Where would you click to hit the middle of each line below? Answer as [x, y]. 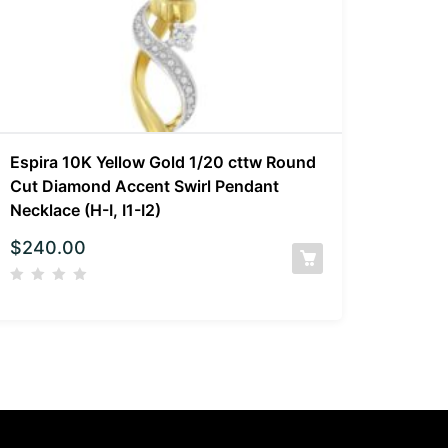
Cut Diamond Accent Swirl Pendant [145, 185]
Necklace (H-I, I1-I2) [86, 209]
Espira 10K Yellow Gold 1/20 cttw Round [163, 161]
